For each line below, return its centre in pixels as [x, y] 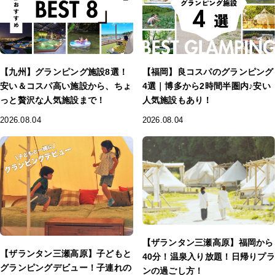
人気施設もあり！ [177, 100]
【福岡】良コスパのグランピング [208, 72]
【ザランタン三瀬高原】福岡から [208, 243]
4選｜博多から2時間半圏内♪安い [206, 86]
